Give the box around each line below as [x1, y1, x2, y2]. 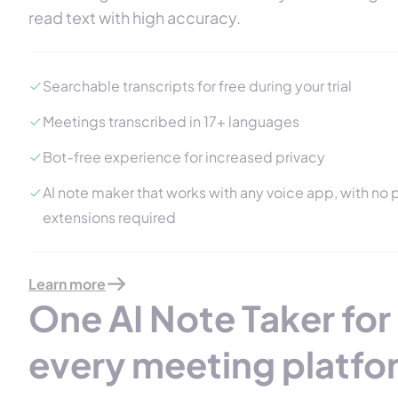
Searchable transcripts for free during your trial [43, 76, 352, 95]
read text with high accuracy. [28, 6, 241, 28]
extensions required [43, 207, 176, 227]
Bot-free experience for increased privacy [43, 147, 325, 166]
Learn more [28, 274, 106, 293]
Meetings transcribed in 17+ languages [43, 111, 299, 131]
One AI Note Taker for [28, 294, 391, 340]
